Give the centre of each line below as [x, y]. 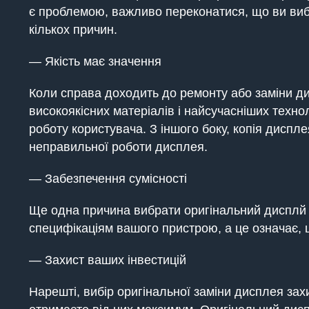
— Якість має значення [95, 61]
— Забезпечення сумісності [108, 179]
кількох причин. [73, 30]
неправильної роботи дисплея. [118, 147]
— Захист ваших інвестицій [108, 260]
